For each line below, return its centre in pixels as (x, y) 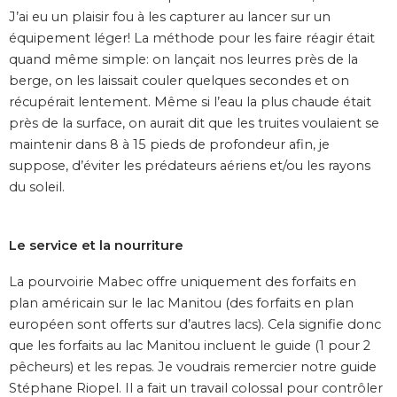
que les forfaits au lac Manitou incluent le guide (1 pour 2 (190, 346)
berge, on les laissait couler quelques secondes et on (179, 80)
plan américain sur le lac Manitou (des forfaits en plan (181, 304)
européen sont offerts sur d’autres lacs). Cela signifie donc (195, 325)
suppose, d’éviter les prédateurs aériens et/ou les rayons (190, 165)
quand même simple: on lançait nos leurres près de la (183, 59)
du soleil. (37, 187)
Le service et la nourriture (96, 246)
